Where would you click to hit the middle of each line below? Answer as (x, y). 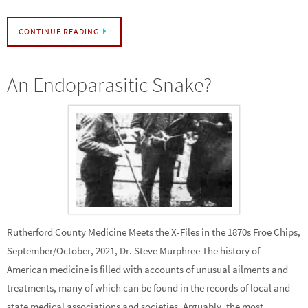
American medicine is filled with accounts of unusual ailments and (147, 269)
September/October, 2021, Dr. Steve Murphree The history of (133, 251)
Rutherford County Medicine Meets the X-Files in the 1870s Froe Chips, (154, 232)
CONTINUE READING (59, 32)
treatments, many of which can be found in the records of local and (148, 288)
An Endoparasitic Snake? (109, 85)
